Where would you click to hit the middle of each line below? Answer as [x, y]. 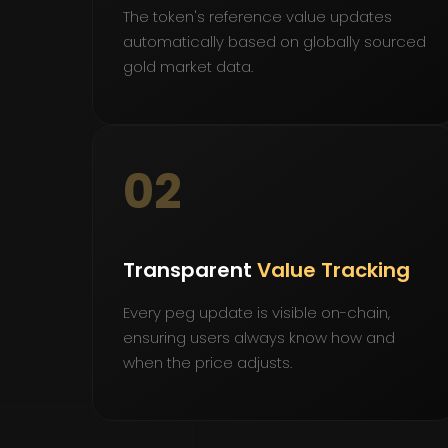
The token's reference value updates [257, 17]
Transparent [190, 269]
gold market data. [188, 67]
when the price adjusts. [207, 362]
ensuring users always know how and [259, 337]
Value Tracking [333, 269]
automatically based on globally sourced [274, 42]
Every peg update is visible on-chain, [256, 312]
